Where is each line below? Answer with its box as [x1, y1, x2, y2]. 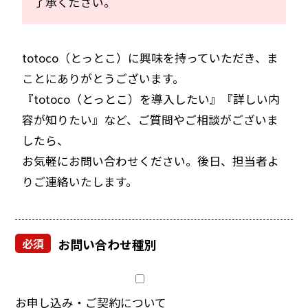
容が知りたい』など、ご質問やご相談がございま [22, 111, 279, 128]
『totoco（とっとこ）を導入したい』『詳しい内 [22, 90, 280, 107]
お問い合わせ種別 [58, 234, 157, 253]
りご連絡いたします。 [22, 173, 138, 190]
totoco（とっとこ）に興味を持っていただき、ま [22, 49, 279, 66]
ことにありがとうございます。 [22, 69, 185, 87]
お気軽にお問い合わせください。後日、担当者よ [22, 152, 280, 169]
